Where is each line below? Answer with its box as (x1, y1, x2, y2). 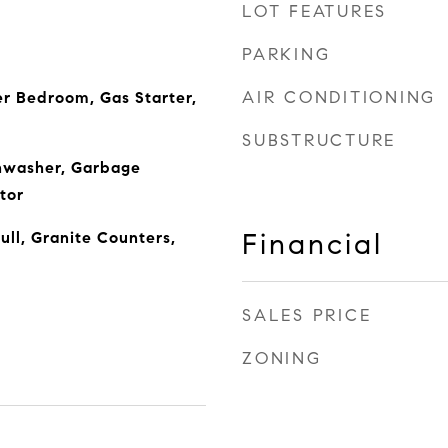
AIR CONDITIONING (242, 87, 436, 108)
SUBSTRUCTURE (242, 130, 396, 151)
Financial (242, 226, 383, 262)
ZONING (242, 348, 322, 369)
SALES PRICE (242, 305, 372, 326)
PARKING (242, 44, 331, 65)
